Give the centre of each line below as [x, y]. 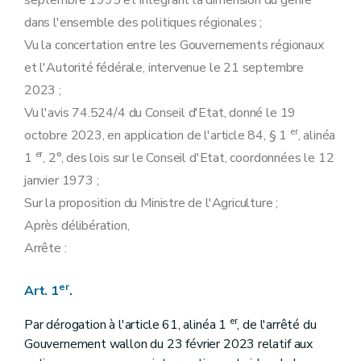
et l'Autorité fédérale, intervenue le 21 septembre [164, 68]
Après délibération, [77, 226]
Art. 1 [41, 291]
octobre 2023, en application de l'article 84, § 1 [158, 135]
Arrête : [46, 248]
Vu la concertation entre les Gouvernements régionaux [174, 45]
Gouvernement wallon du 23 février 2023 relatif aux [169, 344]
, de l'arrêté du [277, 325]
